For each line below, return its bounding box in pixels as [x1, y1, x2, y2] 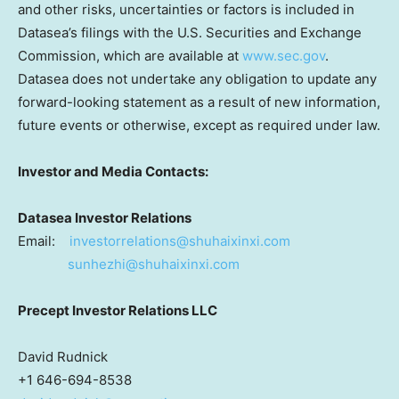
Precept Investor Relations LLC [18, 302, 217, 319]
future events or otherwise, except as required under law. [18, 117, 380, 134]
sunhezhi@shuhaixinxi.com [68, 256, 240, 273]
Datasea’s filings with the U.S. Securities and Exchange [18, 24, 362, 41]
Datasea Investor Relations [18, 209, 191, 226]
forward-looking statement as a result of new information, [18, 94, 380, 110]
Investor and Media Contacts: [18, 163, 211, 180]
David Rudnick [18, 348, 108, 365]
